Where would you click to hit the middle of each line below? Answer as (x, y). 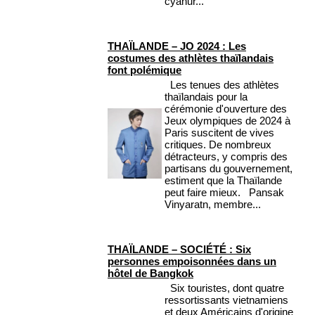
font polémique (144, 70)
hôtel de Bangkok (150, 274)
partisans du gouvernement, (229, 169)
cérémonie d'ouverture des (226, 109)
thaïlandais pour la (206, 97)
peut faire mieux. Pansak (224, 193)
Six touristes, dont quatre (224, 288)
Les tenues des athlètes (222, 85)
